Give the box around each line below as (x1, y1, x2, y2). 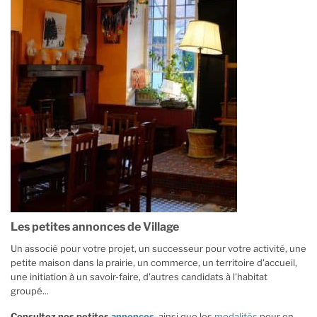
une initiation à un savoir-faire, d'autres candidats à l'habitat (11, 270, 267, 282)
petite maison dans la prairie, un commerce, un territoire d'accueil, (11, 256, 297, 268)
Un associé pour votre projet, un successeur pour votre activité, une (11, 242, 306, 254)
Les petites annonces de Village (11, 219, 179, 234)
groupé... (11, 284, 49, 296)
